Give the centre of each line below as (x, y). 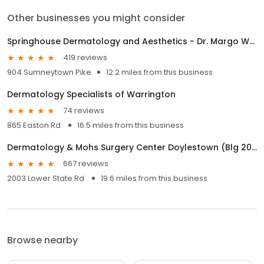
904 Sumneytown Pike (49, 72)
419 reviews (85, 58)
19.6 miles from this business (154, 178)
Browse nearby (42, 240)
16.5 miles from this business (131, 125)
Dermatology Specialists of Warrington (91, 94)
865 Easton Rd (35, 125)
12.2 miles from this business (159, 72)
